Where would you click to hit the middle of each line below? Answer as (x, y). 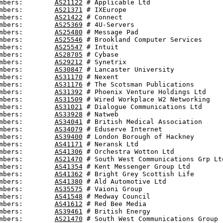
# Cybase (100, 55)
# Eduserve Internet (122, 129)
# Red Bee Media (114, 204)
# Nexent (100, 77)
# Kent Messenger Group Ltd (136, 167)
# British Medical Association (142, 122)
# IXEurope (104, 10)
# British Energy (116, 211)
